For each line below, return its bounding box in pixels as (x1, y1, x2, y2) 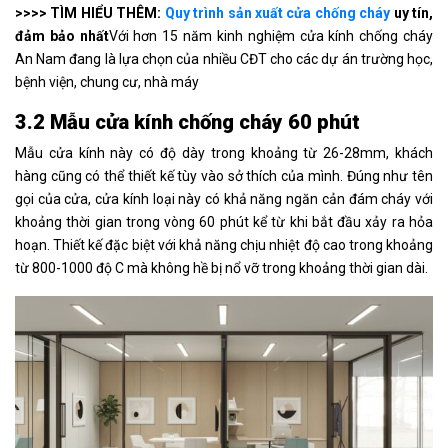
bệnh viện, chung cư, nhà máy (15, 73, 199, 90)
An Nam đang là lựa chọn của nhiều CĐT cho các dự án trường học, (15, 50, 433, 67)
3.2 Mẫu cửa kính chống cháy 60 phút (15, 109, 360, 134)
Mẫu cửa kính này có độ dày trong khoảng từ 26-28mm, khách (15, 144, 433, 161)
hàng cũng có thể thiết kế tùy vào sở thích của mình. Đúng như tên (15, 167, 433, 184)
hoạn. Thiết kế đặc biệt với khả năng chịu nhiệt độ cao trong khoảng (15, 236, 433, 253)
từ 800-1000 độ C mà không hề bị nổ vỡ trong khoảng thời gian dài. (15, 259, 428, 276)
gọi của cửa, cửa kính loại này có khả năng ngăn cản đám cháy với (15, 190, 433, 207)
